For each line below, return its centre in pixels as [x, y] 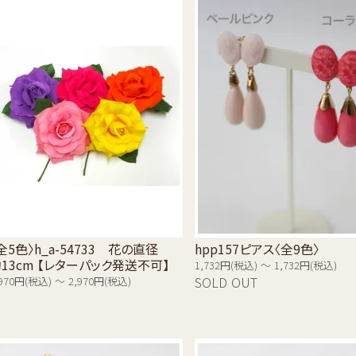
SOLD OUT [226, 283]
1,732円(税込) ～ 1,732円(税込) [265, 266]
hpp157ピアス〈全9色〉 [257, 249]
